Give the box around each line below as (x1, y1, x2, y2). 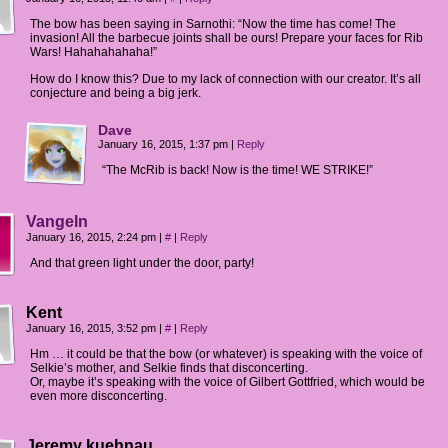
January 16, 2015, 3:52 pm (26, 322, 159, 334)
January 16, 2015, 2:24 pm (26, 231, 159, 243)
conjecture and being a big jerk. (30, 86, 201, 100)
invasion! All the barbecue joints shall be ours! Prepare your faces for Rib (30, 31, 423, 45)
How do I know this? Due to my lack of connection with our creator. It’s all (30, 72, 421, 86)
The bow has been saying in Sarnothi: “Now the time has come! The (30, 17, 396, 31)
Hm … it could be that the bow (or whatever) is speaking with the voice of (30, 347, 422, 361)
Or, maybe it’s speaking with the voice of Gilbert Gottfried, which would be (30, 375, 425, 389)
